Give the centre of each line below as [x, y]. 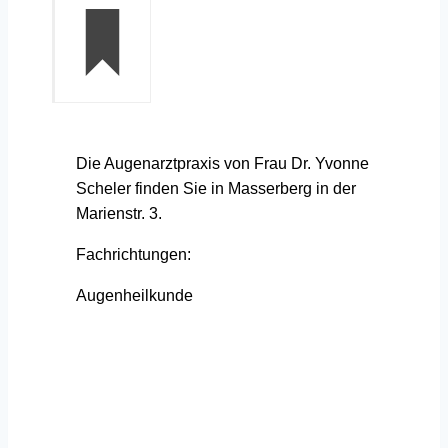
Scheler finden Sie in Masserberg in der [216, 188]
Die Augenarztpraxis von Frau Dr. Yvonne [222, 163]
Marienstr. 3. [119, 213]
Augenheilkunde [134, 295]
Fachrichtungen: [133, 254]
